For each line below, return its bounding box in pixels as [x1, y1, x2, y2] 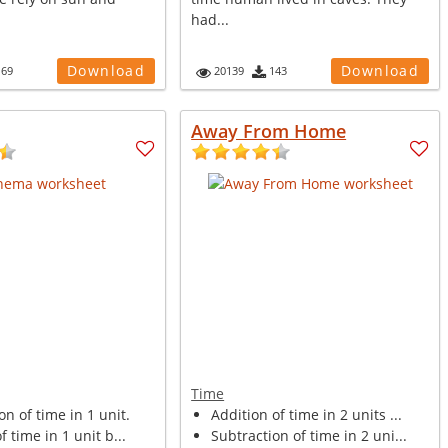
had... [191, 10, 230, 29]
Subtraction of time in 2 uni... [211, 426, 408, 445]
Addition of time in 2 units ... [211, 405, 403, 424]
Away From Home [191, 119, 347, 143]
